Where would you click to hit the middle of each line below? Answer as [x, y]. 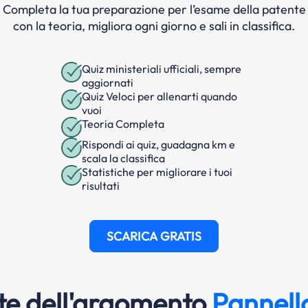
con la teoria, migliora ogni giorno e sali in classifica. [154, 25]
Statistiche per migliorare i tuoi [157, 172]
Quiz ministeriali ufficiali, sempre [162, 68]
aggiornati [108, 82]
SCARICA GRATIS [154, 236]
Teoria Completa [123, 123]
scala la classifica [123, 158]
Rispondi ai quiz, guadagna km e [158, 144]
